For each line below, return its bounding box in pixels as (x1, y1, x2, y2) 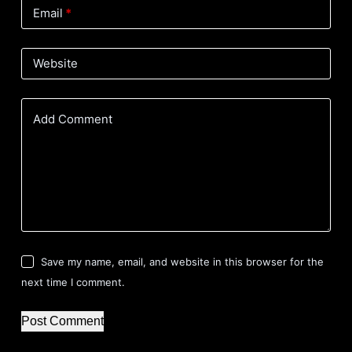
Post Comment (20, 314, 104, 328)
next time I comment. (20, 276, 125, 288)
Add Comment (32, 112, 112, 126)
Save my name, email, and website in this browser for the (41, 255, 324, 268)
